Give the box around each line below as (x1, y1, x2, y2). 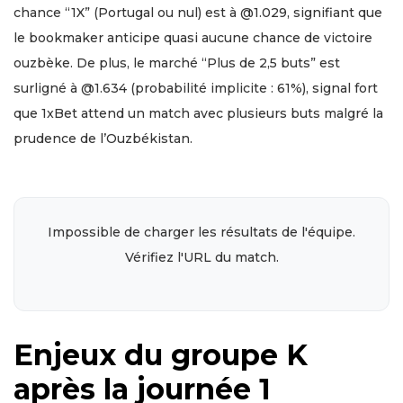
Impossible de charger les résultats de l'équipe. (48, 223, 355, 240)
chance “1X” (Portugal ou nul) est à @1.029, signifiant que (13, 4, 382, 21)
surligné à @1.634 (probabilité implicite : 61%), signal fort (13, 79, 378, 96)
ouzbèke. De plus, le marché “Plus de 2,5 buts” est (13, 54, 340, 71)
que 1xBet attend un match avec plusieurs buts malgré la (13, 104, 383, 121)
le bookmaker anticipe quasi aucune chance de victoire (13, 29, 372, 46)
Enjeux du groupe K (13, 336, 308, 372)
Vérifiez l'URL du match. (124, 248, 279, 265)
